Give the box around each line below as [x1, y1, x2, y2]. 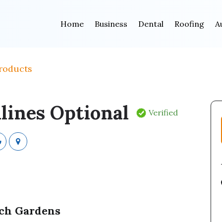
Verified [148, 108, 178, 117]
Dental [138, 19, 164, 29]
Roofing [174, 19, 204, 29]
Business [94, 19, 127, 29]
